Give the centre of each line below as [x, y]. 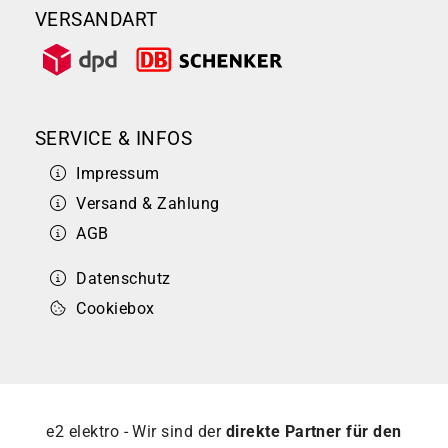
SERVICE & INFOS [114, 139]
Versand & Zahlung [148, 204]
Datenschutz [123, 279]
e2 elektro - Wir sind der [136, 432]
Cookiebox [115, 309]
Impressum [118, 174]
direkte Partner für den [313, 432]
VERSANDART [96, 19]
